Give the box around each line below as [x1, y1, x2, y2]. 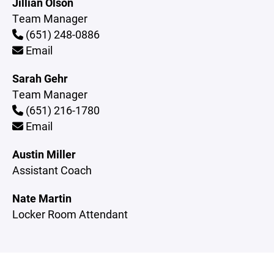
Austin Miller [12, 147, 76, 161]
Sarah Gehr [12, 71, 68, 86]
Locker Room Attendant [12, 207, 128, 221]
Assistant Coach [12, 163, 92, 177]
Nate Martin [12, 191, 72, 206]
